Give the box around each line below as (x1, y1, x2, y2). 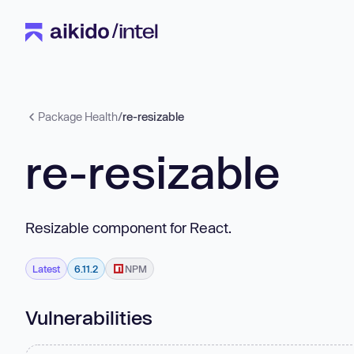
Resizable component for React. (25, 218, 232, 236)
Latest (32, 262, 60, 274)
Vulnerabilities (25, 305, 153, 329)
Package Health (38, 110, 118, 123)
